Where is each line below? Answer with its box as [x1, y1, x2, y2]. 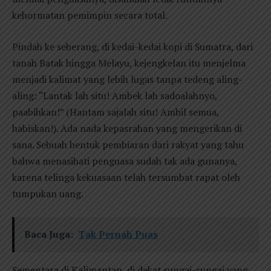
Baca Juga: [24, 227, 73, 241]
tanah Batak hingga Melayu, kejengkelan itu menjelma [12, 56, 246, 70]
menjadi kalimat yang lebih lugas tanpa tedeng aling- [12, 73, 243, 86]
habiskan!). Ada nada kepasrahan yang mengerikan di [12, 122, 242, 135]
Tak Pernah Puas [77, 227, 158, 241]
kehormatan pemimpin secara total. [12, 8, 168, 22]
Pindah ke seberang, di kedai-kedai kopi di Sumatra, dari [12, 40, 253, 53]
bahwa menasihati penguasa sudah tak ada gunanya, [12, 154, 237, 168]
